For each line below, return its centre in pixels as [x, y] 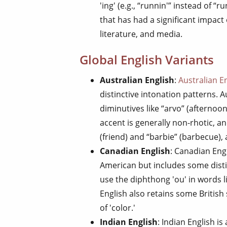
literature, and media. [141, 34]
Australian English [137, 80]
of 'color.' [118, 207]
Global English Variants [147, 59]
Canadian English [135, 151]
